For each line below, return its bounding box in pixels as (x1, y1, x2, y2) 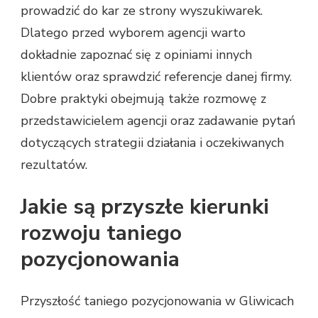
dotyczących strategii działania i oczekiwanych (21, 133, 284, 151)
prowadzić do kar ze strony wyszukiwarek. (21, 1, 263, 19)
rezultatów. (21, 155, 87, 173)
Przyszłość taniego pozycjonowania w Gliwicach (21, 292, 294, 309)
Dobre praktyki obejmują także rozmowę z (21, 89, 266, 107)
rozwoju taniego (21, 218, 182, 248)
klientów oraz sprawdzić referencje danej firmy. (21, 67, 292, 85)
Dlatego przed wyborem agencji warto (21, 23, 246, 41)
